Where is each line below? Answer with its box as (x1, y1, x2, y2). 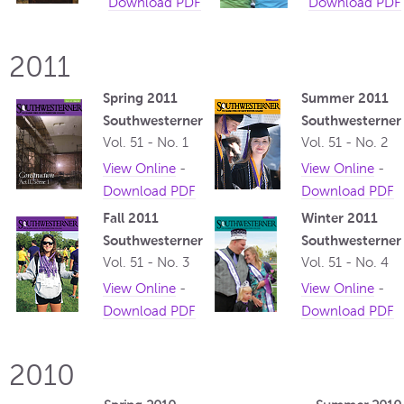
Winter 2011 (301, 210, 378, 226)
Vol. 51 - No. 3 (103, 255, 189, 271)
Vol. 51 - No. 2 (301, 135, 388, 151)
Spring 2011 (103, 90, 178, 106)
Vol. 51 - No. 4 (301, 255, 389, 271)
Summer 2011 (301, 90, 389, 106)
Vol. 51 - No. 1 (103, 135, 188, 151)
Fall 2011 (103, 210, 159, 226)
